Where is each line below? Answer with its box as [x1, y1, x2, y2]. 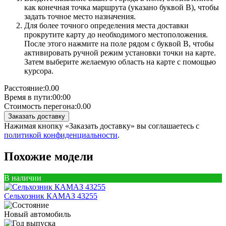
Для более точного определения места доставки [24, 21, 189, 30]
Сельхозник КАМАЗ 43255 [4, 191, 97, 200]
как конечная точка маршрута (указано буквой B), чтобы [24, 3, 219, 12]
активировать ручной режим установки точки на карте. [24, 48, 216, 57]
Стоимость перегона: [4, 101, 77, 110]
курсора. [24, 66, 53, 75]
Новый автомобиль [4, 209, 71, 218]
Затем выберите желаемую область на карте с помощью [24, 57, 216, 66]
